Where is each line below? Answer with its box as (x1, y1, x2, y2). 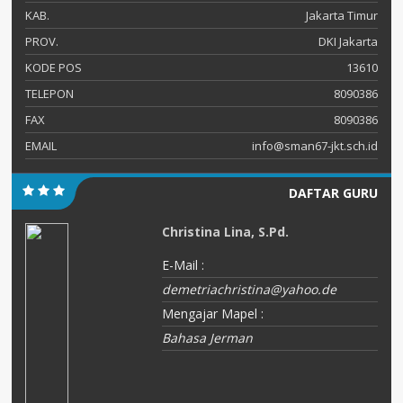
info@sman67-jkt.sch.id (252, 137, 378, 154)
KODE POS (25, 58, 82, 76)
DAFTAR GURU (289, 184, 378, 201)
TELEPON (25, 85, 74, 102)
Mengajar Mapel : (162, 304, 264, 322)
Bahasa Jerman (162, 328, 254, 346)
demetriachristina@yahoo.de (162, 280, 337, 298)
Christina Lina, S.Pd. (162, 222, 290, 240)
